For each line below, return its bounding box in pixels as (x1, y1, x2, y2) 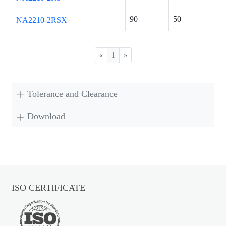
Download (27, 111, 66, 122)
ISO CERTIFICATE (12, 183, 86, 193)
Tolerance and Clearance (27, 89, 118, 99)
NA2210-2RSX (16, 16, 68, 25)
